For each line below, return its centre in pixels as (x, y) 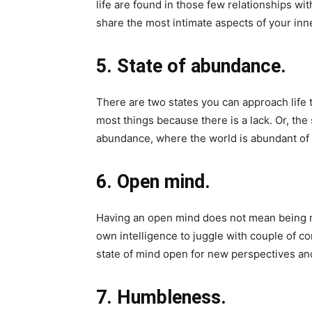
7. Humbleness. (161, 298)
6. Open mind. (153, 182)
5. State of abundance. (191, 67)
